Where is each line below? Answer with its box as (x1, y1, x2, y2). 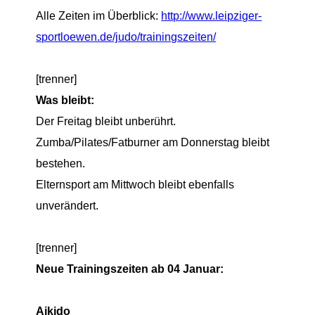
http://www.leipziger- (161, 9, 262, 22)
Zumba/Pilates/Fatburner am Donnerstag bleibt (36, 136, 270, 148)
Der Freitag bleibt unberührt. (36, 115, 176, 127)
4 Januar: (174, 262, 224, 275)
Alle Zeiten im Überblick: (36, 9, 162, 22)
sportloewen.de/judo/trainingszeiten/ (36, 30, 217, 43)
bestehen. (36, 157, 86, 169)
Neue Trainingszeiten (36, 262, 152, 275)
